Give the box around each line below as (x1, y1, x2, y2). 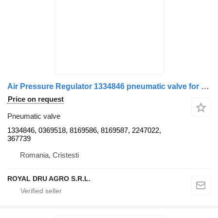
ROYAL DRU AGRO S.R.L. (7, 175, 91, 183)
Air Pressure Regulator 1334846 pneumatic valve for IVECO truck (201, 82, 209, 91)
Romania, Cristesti (20, 151, 79, 160)
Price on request (8, 95, 64, 104)
